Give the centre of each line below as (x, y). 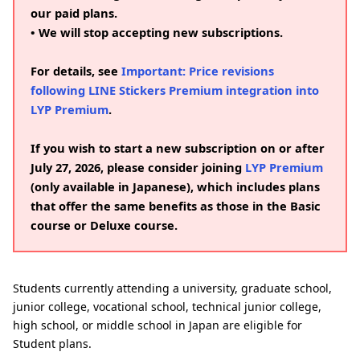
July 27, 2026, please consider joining (138, 167)
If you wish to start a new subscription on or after (178, 148)
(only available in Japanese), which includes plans (175, 186)
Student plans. (52, 344)
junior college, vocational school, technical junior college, (167, 307)
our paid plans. (74, 13)
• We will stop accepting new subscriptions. (157, 32)
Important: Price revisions (198, 71)
